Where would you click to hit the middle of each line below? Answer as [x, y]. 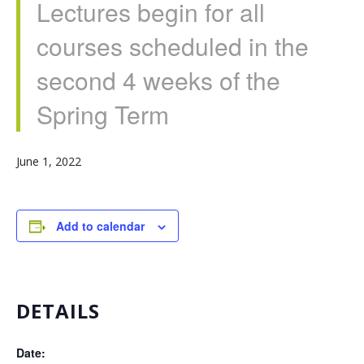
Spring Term [103, 114]
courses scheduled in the [173, 46]
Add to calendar [100, 226]
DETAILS [58, 311]
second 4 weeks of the [158, 80]
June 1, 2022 [49, 161]
